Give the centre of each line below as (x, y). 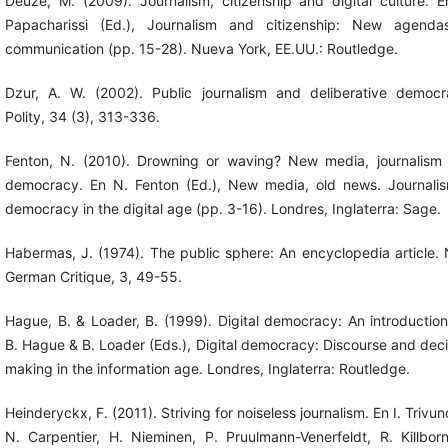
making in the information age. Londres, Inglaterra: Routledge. (207, 368)
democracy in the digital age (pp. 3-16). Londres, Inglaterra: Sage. (222, 208)
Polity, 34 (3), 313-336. (82, 116)
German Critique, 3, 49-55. (93, 276)
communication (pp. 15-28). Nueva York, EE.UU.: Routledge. (201, 48)
